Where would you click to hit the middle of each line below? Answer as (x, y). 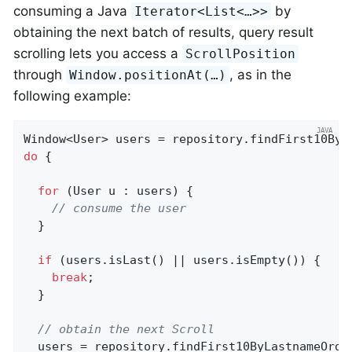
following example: (72, 95)
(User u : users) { (126, 191)
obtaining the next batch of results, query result (163, 32)
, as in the (261, 74)
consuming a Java (72, 11)
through (40, 74)
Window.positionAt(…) (148, 75)
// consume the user (119, 208)
